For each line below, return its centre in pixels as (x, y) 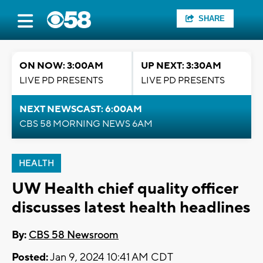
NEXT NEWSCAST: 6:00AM (81, 109)
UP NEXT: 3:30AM (181, 66)
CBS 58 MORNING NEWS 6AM (86, 124)
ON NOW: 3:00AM (61, 66)
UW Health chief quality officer (125, 189)
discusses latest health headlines (131, 208)
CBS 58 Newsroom (74, 235)
